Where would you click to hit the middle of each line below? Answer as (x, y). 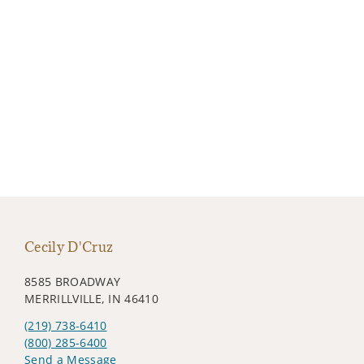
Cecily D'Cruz (69, 247)
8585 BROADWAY (73, 281)
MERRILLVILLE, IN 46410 (92, 298)
